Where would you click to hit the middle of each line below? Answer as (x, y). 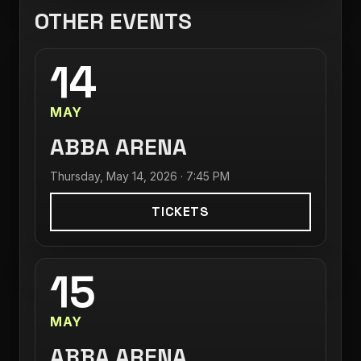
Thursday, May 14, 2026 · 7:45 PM (140, 176)
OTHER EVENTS (113, 21)
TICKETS (180, 212)
